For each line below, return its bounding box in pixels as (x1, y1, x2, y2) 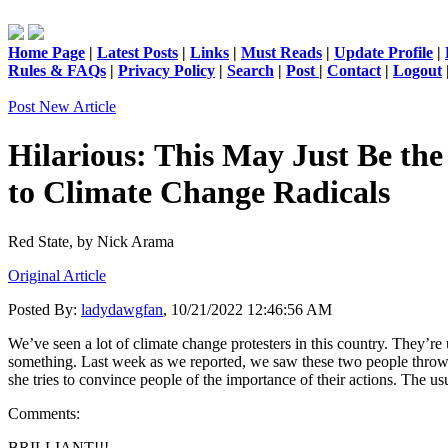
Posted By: (8, 300, 81, 318)
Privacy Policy (118, 62, 215, 79)
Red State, (8, 232, 73, 250)
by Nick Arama (77, 232, 174, 250)
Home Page (8, 44, 85, 61)
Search (227, 62, 274, 79)
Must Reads (241, 44, 322, 61)
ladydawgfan (81, 300, 163, 318)
